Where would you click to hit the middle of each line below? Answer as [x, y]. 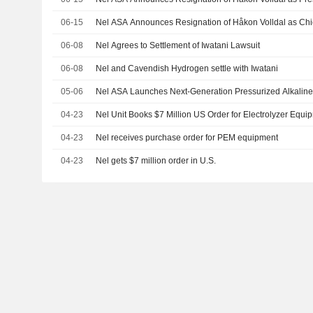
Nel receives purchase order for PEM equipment [187, 138]
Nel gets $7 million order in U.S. [156, 161]
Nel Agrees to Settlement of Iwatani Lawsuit [178, 45]
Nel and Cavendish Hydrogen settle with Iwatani [187, 68]
